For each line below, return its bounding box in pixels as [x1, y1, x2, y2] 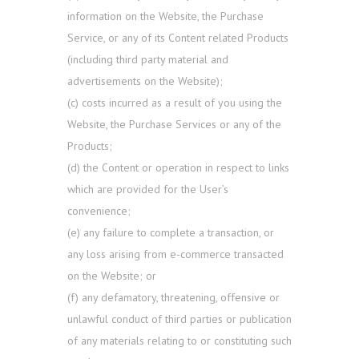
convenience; [67, 204, 131, 219]
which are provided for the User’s [67, 182, 228, 197]
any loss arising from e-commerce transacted [67, 247, 284, 262]
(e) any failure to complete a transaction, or [67, 225, 274, 240]
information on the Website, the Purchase [67, 9, 264, 24]
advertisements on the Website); [67, 74, 223, 89]
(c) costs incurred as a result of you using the [67, 95, 282, 111]
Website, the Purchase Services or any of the [67, 117, 281, 132]
